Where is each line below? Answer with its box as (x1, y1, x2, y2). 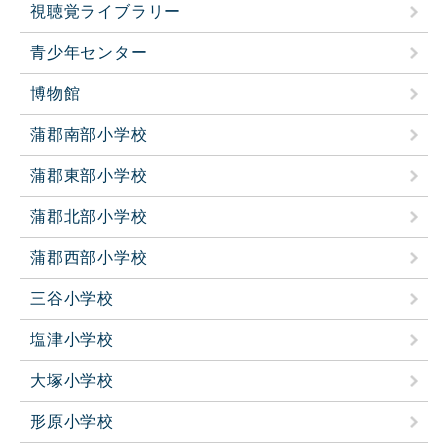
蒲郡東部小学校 (30, 166, 148, 184)
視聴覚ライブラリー (30, 2, 182, 20)
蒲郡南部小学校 (30, 125, 148, 143)
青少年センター (30, 43, 148, 61)
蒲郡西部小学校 (30, 248, 148, 266)
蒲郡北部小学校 (30, 207, 148, 225)
